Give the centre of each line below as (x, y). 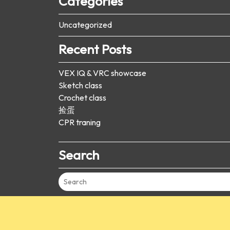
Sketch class (80, 85)
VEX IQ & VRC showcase (102, 73)
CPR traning (80, 122)
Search (79, 155)
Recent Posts (95, 50)
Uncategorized (85, 25)
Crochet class (82, 98)
